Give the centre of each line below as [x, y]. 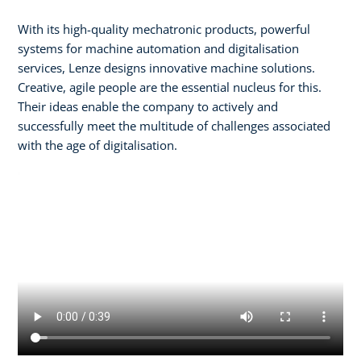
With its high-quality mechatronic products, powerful [164, 29]
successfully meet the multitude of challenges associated [174, 125]
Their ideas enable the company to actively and [148, 106]
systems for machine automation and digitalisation [158, 48]
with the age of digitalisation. [99, 145]
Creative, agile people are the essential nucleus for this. [170, 87]
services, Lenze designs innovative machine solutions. [166, 67]
